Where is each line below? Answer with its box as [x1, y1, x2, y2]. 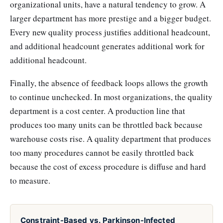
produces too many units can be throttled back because [10, 118, 203, 130]
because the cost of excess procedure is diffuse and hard [10, 160, 206, 172]
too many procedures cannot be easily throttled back [10, 146, 194, 158]
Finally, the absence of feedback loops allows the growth [10, 77, 208, 89]
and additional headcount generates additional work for [10, 40, 205, 52]
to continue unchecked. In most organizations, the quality [10, 91, 213, 103]
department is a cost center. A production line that [10, 105, 185, 116]
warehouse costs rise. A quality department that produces [10, 132, 211, 144]
